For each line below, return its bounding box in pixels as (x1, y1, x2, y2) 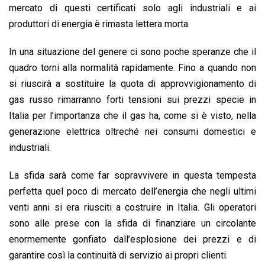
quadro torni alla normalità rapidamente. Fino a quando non (9, 62, 256, 74)
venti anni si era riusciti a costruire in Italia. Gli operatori (9, 202, 256, 214)
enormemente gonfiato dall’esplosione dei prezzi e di (9, 234, 256, 245)
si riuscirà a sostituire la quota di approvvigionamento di (9, 78, 256, 90)
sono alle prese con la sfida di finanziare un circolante (9, 218, 256, 230)
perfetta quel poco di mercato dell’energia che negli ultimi (9, 186, 256, 198)
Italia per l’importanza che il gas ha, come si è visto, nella (9, 110, 256, 122)
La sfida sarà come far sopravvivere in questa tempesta (9, 170, 256, 182)
